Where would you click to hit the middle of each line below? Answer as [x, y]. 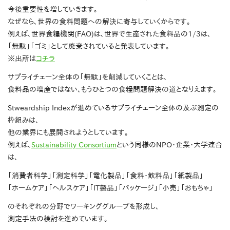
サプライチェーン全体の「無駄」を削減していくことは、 [88, 77]
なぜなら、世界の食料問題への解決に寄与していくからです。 [99, 22]
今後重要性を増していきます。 [53, 9]
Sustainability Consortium [74, 145]
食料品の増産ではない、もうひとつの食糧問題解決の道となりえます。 [112, 90]
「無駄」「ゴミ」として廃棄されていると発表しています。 [89, 46]
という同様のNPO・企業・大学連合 [169, 145]
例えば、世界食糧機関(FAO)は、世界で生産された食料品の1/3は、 [109, 34]
